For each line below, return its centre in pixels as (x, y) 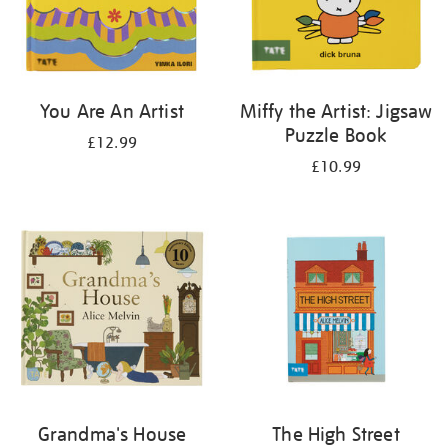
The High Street (336, 434)
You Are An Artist (112, 111)
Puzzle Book (336, 135)
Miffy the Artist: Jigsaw (336, 111)
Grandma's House (112, 434)
